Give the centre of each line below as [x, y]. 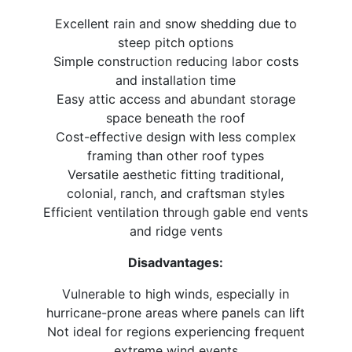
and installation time [176, 81]
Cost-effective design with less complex [176, 137]
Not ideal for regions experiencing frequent [176, 332]
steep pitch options [176, 43]
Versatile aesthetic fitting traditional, [176, 175]
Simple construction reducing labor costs [176, 62]
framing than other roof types [176, 156]
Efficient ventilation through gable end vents [176, 213]
